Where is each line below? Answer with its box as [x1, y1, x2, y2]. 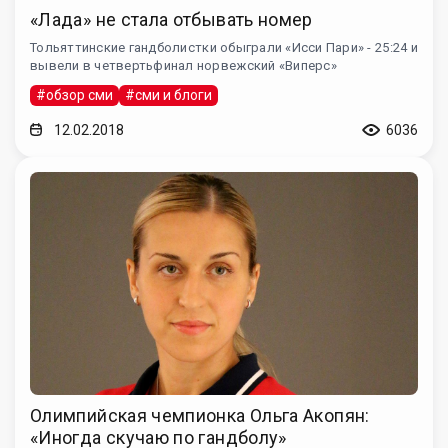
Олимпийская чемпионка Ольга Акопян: [30, 405, 370, 427]
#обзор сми [36, 86, 113, 103]
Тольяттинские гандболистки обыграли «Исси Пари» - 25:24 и [30, 39, 418, 55]
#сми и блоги [125, 86, 212, 103]
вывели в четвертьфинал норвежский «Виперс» [30, 57, 337, 73]
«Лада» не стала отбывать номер [30, 8, 313, 30]
